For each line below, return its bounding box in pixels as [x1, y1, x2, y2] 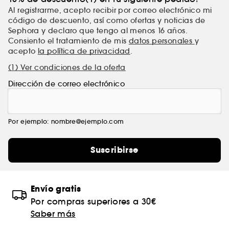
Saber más [31, 208, 76, 219]
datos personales [128, 36, 195, 45]
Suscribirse [90, 144, 139, 156]
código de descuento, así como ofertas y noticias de [8, 15, 205, 25]
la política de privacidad [37, 46, 130, 56]
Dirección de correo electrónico [8, 79, 125, 88]
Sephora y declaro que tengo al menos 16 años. [8, 26, 188, 35]
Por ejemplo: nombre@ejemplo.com [8, 117, 124, 125]
